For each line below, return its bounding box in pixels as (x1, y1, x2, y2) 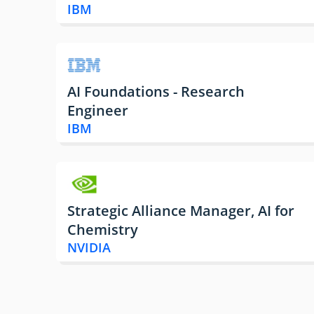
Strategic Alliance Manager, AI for (67, 201, 294, 221)
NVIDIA (67, 239, 111, 257)
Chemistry (67, 220, 138, 240)
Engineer (67, 101, 128, 121)
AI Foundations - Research (67, 82, 245, 102)
